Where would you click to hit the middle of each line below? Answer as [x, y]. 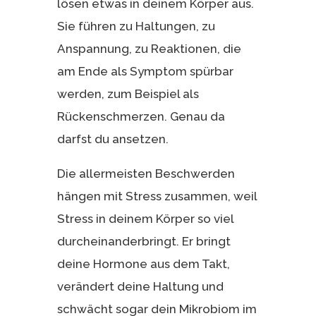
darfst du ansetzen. [113, 139]
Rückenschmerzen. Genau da [141, 116]
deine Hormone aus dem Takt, [143, 263]
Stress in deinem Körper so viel [145, 218]
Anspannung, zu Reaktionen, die [149, 48]
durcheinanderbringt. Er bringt [144, 241]
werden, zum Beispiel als [128, 93]
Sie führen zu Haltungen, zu [136, 26]
